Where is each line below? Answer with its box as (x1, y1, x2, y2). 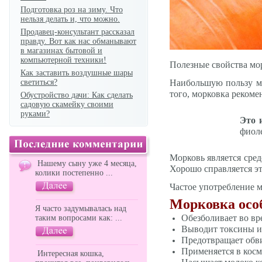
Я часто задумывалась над (35, 204, 126, 213)
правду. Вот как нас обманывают (20, 37, 136, 46)
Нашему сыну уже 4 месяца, (35, 159, 137, 168)
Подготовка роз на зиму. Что (20, 5, 123, 14)
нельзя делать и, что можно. (20, 15, 120, 23)
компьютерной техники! (20, 56, 106, 64)
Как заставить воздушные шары (20, 68, 133, 77)
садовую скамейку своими (20, 100, 113, 109)
